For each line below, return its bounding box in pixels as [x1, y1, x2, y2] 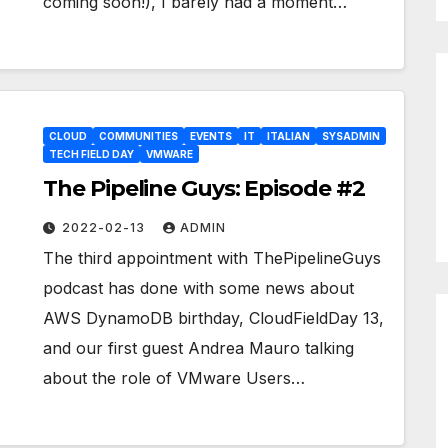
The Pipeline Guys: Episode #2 [43, 175, 365, 202]
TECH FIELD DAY [49, 148, 135, 160]
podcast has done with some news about [43, 278, 355, 298]
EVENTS [190, 130, 233, 142]
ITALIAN [267, 130, 311, 142]
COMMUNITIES [99, 130, 179, 142]
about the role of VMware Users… [43, 368, 306, 388]
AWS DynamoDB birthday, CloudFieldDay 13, [43, 308, 385, 328]
